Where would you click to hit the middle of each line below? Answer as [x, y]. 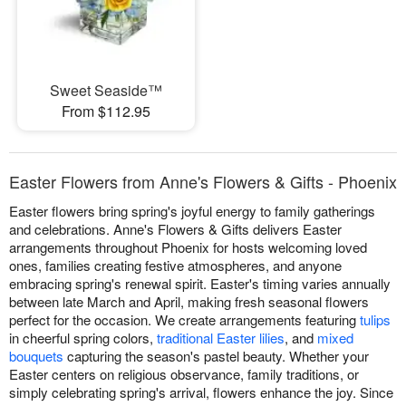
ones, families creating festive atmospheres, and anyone [175, 265]
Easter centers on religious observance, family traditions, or [184, 373]
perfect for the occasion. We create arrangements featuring [184, 319]
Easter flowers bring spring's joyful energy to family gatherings [192, 210]
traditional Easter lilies [221, 337]
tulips [375, 319]
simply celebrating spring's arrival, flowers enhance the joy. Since [201, 391]
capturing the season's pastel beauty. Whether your [216, 355]
